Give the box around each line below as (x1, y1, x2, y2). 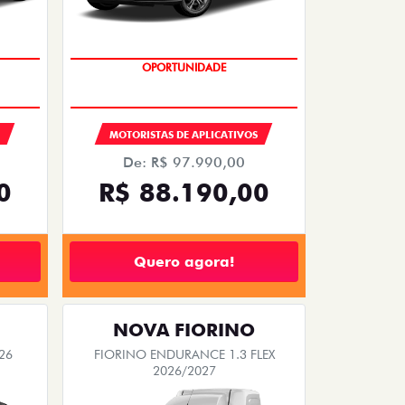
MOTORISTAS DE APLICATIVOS (109, 128, 259, 142)
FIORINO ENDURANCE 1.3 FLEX (93, 347, 275, 363)
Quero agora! (134, 252, 234, 270)
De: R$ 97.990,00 (123, 154, 245, 172)
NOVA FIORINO (113, 319, 255, 342)
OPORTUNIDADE (142, 61, 226, 75)
